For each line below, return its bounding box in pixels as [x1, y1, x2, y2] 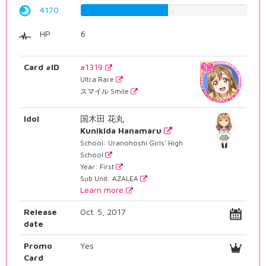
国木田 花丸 [80, 113, 125, 123]
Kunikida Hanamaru [80, 125, 162, 135]
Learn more [80, 184, 126, 195]
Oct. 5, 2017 [80, 206, 126, 217]
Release [24, 206, 58, 217]
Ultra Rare [80, 75, 116, 83]
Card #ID [24, 61, 60, 72]
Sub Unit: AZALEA [80, 174, 141, 182]
